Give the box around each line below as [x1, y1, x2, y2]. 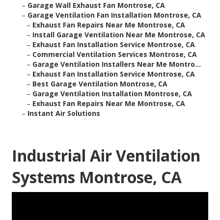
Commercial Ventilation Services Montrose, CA [32, 50, 197, 59]
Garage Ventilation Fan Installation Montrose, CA [27, 10, 201, 20]
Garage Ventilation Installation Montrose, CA [32, 89, 192, 99]
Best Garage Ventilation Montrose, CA [32, 79, 167, 89]
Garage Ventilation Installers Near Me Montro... [32, 59, 201, 69]
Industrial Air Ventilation [12, 145, 200, 166]
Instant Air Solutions [27, 109, 100, 118]
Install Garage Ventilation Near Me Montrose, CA [32, 30, 205, 40]
